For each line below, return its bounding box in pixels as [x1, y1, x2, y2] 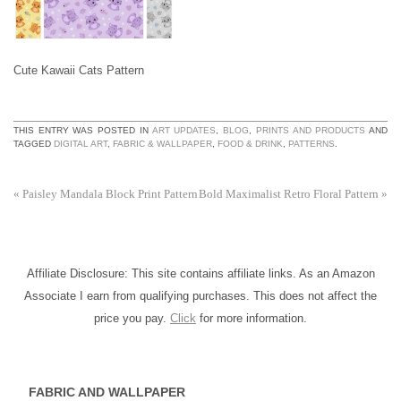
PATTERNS [288, 138, 335, 149]
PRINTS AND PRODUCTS [255, 124, 366, 135]
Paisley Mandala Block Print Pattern [20, 186, 198, 200]
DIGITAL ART [54, 138, 107, 149]
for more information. [196, 311, 307, 326]
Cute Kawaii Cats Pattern [13, 64, 144, 78]
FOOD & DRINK [218, 138, 283, 149]
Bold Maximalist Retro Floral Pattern [199, 186, 381, 200]
